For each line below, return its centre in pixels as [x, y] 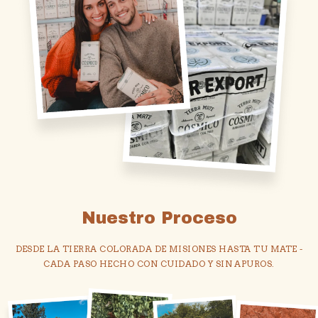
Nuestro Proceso [159, 218]
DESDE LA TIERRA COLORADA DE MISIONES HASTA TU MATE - [159, 248]
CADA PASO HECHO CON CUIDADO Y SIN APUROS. [159, 263]
